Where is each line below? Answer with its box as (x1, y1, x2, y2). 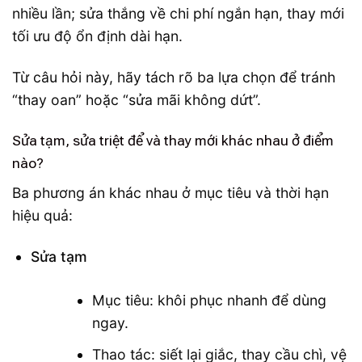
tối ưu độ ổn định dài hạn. (12, 27, 183, 44)
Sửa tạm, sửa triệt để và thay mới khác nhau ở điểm (12, 133, 334, 149)
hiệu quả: (12, 207, 73, 225)
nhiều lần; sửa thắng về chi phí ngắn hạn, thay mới (12, 4, 344, 22)
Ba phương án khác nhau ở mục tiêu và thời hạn (12, 184, 329, 202)
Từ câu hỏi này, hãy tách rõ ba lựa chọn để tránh (12, 68, 335, 86)
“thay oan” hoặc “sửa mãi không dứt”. (12, 90, 261, 108)
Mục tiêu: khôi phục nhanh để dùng (91, 292, 326, 309)
